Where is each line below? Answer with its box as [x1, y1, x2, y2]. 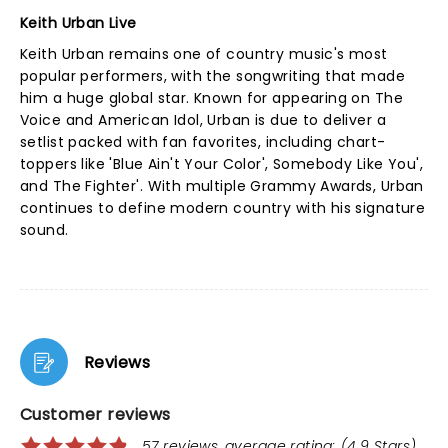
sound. [20, 220, 69, 240]
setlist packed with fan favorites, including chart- [20, 132, 386, 152]
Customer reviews [20, 403, 171, 426]
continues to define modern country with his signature [20, 198, 426, 218]
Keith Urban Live [20, 13, 137, 33]
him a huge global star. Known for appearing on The [20, 88, 404, 108]
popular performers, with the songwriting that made [20, 66, 406, 86]
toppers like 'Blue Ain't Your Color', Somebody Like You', [20, 154, 423, 174]
